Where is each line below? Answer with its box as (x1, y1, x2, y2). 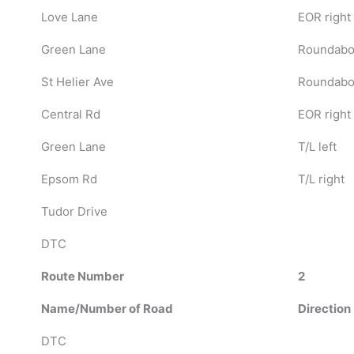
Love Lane (40, 9, 98, 24)
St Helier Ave (40, 73, 114, 89)
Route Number (40, 268, 124, 284)
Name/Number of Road (40, 300, 173, 316)
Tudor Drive (40, 203, 107, 219)
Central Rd (40, 106, 100, 122)
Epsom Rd (40, 171, 97, 186)
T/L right (297, 171, 345, 186)
